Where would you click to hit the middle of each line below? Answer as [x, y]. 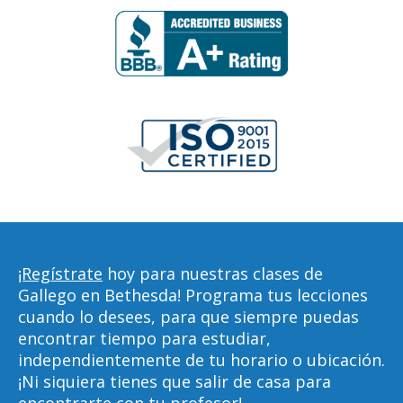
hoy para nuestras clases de [213, 273]
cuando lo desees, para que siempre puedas [188, 317]
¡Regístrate [60, 273]
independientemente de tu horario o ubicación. [201, 360]
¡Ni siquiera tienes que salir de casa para [175, 381]
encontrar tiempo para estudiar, [144, 338]
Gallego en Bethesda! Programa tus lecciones [193, 295]
